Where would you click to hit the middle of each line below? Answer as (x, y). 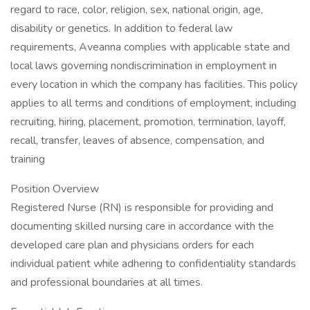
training (28, 159)
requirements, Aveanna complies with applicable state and (150, 47)
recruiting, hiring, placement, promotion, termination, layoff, (148, 122)
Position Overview (55, 189)
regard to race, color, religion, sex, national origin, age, (137, 10)
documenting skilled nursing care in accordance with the (142, 226)
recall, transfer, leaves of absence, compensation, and (137, 140)
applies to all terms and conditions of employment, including (153, 103)
